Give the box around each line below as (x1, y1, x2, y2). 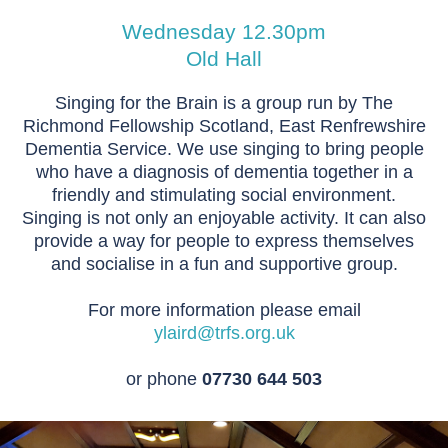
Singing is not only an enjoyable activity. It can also (22, 208, 426, 228)
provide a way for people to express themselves (34, 231, 414, 251)
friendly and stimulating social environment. (52, 185, 396, 205)
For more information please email (87, 300, 361, 320)
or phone (126, 369, 202, 389)
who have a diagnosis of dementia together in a (35, 162, 413, 182)
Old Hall (186, 47, 262, 70)
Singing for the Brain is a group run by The (55, 93, 393, 113)
